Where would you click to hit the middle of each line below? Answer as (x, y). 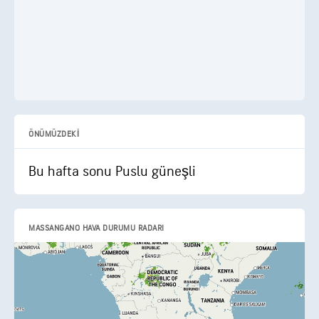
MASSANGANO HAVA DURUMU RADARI (96, 228)
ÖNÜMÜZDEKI (54, 134)
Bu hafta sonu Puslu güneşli (112, 172)
